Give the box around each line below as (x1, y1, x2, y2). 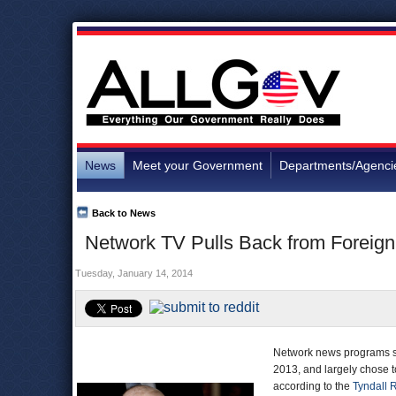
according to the (273, 380, 353, 392)
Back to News (92, 208, 156, 218)
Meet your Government (133, 158, 263, 172)
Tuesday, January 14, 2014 (75, 268, 193, 278)
